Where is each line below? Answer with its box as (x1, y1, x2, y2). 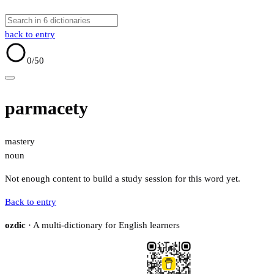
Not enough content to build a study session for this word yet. (5, 174, 240, 184)
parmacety (5, 98, 88, 119)
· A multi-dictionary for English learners (26, 220, 180, 231)
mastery (5, 136, 35, 147)
